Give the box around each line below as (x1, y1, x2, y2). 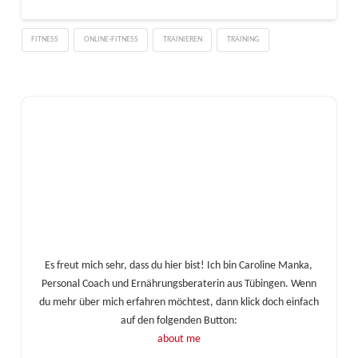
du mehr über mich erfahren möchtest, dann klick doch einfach (38, 296, 319, 308)
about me (157, 332, 201, 345)
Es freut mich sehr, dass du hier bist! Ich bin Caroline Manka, (45, 259, 313, 272)
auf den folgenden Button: (120, 314, 237, 327)
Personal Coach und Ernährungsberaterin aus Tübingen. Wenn (41, 277, 316, 290)
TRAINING (227, 34, 260, 44)
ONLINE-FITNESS (83, 34, 138, 44)
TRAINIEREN (162, 34, 202, 44)
